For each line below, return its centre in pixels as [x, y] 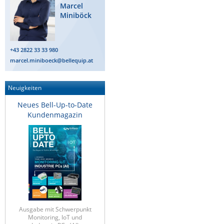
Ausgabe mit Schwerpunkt [55, 209]
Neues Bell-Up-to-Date [55, 104]
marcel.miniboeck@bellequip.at [51, 60]
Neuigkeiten [25, 87]
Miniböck [76, 15]
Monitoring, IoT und [55, 217]
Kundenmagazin [55, 114]
